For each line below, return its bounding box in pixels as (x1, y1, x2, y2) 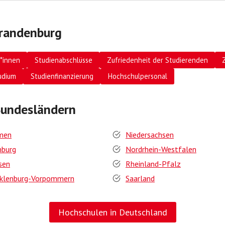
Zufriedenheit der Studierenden (106, 55, 208, 65)
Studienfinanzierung (30, 71, 93, 81)
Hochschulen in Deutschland (58, 206, 167, 218)
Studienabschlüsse (34, 55, 92, 65)
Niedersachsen (126, 130, 174, 140)
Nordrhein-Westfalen (126, 144, 196, 154)
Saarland (126, 173, 155, 183)
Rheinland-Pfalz (126, 159, 181, 169)
